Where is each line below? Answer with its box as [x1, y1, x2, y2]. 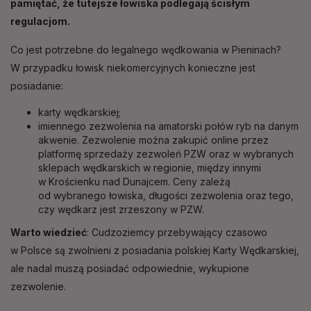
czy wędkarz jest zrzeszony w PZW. [38, 203, 204, 216]
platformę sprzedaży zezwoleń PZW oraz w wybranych [38, 148, 294, 160]
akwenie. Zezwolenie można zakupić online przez [38, 134, 269, 146]
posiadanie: [10, 80, 63, 92]
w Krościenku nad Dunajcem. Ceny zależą [38, 176, 230, 188]
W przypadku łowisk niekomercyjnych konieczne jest [10, 62, 255, 74]
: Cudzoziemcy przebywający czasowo [87, 226, 267, 239]
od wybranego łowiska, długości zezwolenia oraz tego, [38, 190, 294, 202]
